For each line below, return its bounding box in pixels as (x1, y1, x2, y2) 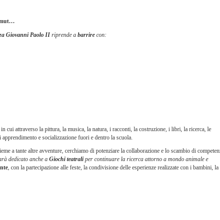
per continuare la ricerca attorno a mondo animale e (85, 156, 208, 163)
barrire (76, 31, 95, 38)
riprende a (52, 31, 76, 38)
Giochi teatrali (48, 156, 83, 163)
